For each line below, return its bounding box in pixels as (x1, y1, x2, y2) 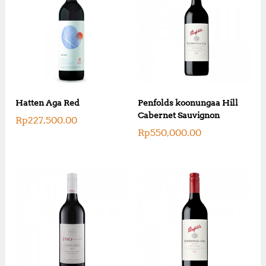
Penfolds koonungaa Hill (137, 97, 238, 107)
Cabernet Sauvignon (137, 110, 220, 120)
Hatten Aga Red (15, 97, 80, 107)
